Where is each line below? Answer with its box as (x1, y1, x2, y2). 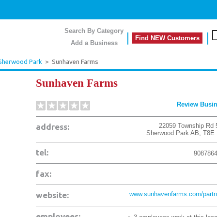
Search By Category (64, 27, 124, 34)
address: (36, 122, 69, 131)
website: (36, 190, 69, 200)
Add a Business (70, 39, 118, 46)
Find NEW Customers (135, 34, 200, 42)
